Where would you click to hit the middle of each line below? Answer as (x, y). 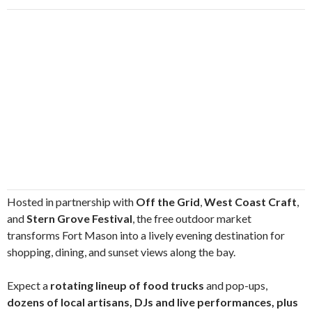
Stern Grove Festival (79, 218)
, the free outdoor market (192, 218)
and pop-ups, (236, 285)
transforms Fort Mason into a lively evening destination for (146, 235)
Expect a (29, 285)
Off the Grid (168, 202)
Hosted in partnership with (71, 202)
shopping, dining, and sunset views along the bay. (121, 252)
